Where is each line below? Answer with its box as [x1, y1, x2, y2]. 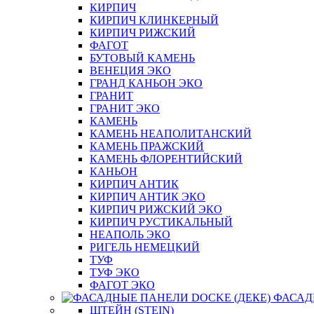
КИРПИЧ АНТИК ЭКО [90, 191, 205, 203]
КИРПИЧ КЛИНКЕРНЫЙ [90, 14, 219, 26]
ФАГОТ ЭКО [90, 279, 155, 291]
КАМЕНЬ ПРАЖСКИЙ [90, 140, 204, 152]
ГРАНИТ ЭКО [90, 102, 160, 114]
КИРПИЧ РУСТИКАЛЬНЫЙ [90, 216, 233, 228]
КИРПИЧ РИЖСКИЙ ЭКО [90, 203, 222, 215]
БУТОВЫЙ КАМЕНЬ [90, 52, 195, 64]
